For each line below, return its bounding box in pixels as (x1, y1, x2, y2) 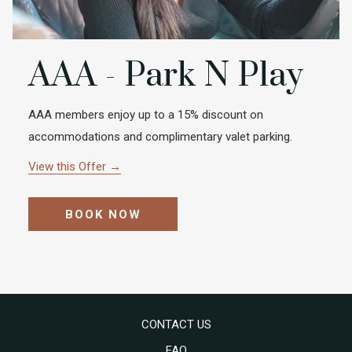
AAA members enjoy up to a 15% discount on (28, 108, 263, 122)
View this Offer (28, 159, 109, 174)
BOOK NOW (64, 207, 141, 222)
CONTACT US (141, 317, 211, 332)
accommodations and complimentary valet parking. (28, 130, 292, 144)
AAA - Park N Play (28, 54, 303, 97)
